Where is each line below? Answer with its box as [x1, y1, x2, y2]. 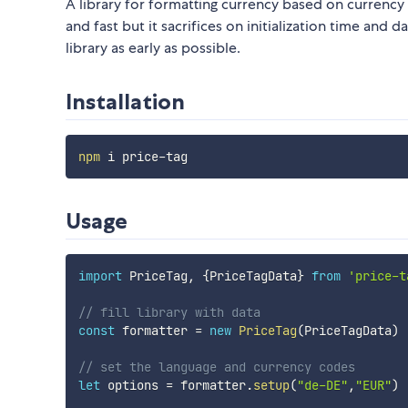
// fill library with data [77, 304, 260, 321]
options [99, 377, 166, 394]
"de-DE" [296, 377, 348, 394]
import [77, 268, 122, 285]
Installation [66, 88, 185, 116]
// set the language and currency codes [77, 359, 355, 376]
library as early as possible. [66, 38, 240, 58]
